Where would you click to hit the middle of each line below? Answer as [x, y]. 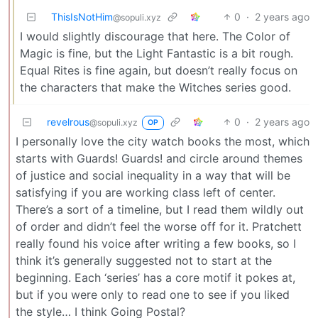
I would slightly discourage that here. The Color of [155, 36]
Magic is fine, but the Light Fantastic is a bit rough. [157, 53]
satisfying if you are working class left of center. [146, 192]
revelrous [68, 121]
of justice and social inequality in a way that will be [153, 175]
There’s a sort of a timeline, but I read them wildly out [160, 209]
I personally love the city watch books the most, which [163, 141]
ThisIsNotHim [82, 16]
